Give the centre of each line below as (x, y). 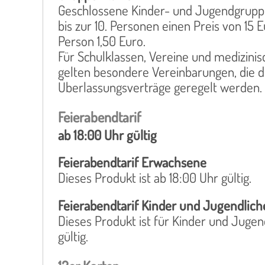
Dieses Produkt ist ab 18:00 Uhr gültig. (155, 177)
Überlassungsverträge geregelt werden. (160, 87)
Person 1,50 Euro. (102, 41)
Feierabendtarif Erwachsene (132, 162)
